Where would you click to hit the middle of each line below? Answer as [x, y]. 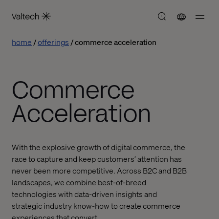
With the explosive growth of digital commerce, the [99, 147]
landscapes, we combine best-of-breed [79, 182]
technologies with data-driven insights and [84, 194]
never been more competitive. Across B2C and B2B [99, 170]
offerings [53, 42]
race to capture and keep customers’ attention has [97, 159]
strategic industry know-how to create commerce [96, 206]
